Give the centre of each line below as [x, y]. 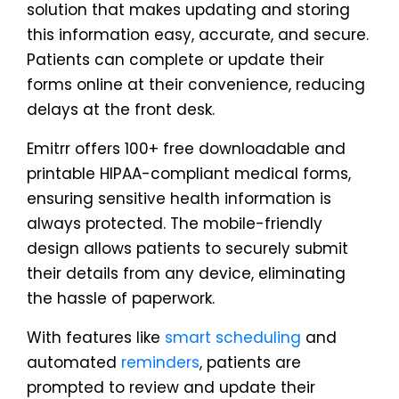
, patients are [250, 362]
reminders [160, 362]
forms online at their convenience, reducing [196, 85]
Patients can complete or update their [175, 60]
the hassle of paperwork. [121, 298]
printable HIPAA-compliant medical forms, [189, 174]
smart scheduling [233, 338]
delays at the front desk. [121, 110]
